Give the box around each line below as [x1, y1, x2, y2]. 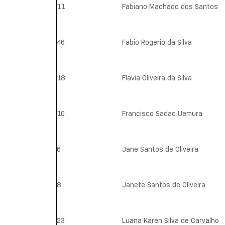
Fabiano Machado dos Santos [122, 2, 218, 12]
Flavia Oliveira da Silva [122, 73, 192, 83]
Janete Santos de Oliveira [122, 180, 205, 190]
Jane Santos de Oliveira [122, 145, 198, 154]
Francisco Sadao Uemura [122, 109, 202, 119]
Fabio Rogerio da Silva [122, 38, 192, 47]
